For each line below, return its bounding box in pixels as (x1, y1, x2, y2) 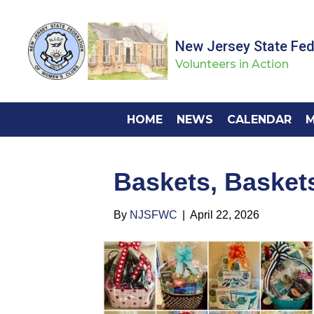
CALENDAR (226, 113, 292, 126)
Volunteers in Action (175, 57, 289, 71)
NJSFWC (130, 209, 177, 221)
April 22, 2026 (190, 209, 259, 221)
